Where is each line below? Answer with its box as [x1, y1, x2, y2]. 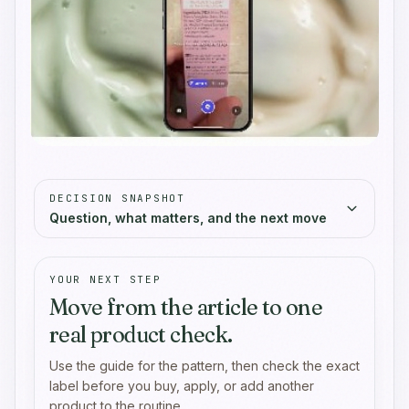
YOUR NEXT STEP [49, 273, 162, 287]
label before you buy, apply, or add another [49, 378, 314, 394]
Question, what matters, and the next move [49, 210, 327, 226]
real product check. [49, 321, 233, 349]
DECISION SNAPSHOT [49, 192, 185, 205]
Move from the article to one [49, 294, 323, 321]
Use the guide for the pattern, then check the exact [49, 358, 360, 374]
